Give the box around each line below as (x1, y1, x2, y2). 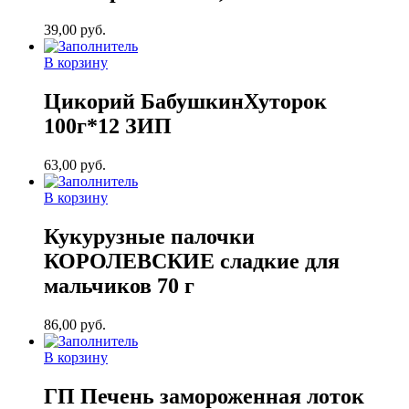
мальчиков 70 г (44, 274, 194, 299)
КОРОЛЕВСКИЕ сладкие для (44, 249, 340, 274)
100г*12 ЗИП (44, 114, 172, 139)
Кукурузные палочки (44, 225, 255, 249)
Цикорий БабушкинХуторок (44, 89, 327, 114)
